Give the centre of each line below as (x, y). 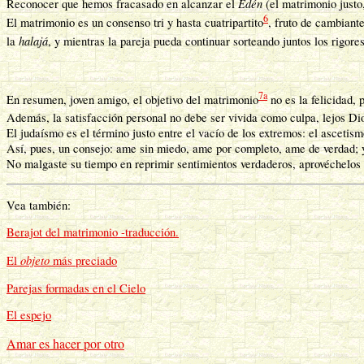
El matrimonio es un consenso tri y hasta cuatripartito (135, 23)
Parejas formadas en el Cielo (76, 288)
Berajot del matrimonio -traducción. (93, 232)
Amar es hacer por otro (65, 343)
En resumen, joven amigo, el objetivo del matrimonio (132, 99)
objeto (35, 260)
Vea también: (41, 205)
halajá (33, 41)
